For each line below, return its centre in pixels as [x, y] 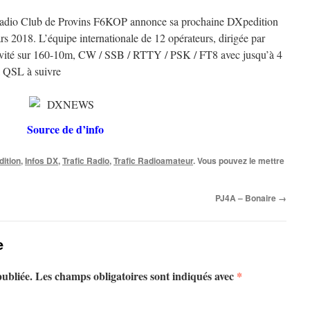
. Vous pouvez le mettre [239, 161]
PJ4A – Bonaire [247, 198]
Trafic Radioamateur [153, 161]
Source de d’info [65, 129]
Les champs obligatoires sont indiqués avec [136, 276]
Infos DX [42, 161]
